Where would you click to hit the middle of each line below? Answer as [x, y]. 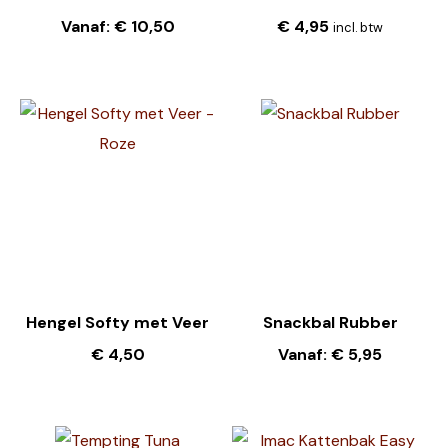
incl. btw [358, 27]
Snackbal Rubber [330, 322]
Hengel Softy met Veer [118, 322]
